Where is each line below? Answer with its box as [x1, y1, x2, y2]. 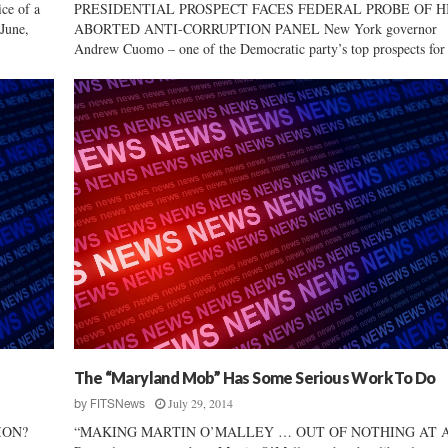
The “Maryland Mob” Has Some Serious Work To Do [74, 367, 436, 387]
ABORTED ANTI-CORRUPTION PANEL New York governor [74, 18, 437, 38]
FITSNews [90, 396, 145, 411]
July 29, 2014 [168, 394, 233, 411]
